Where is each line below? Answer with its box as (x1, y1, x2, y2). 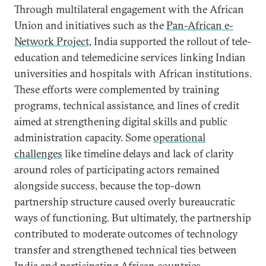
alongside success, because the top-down (14, 179, 201, 192)
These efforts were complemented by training (14, 83, 219, 96)
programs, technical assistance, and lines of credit (14, 99, 239, 112)
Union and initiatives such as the (14, 18, 166, 32)
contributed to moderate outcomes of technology (14, 227, 238, 240)
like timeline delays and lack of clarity (62, 147, 234, 160)
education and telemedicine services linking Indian (14, 50, 246, 64)
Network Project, (14, 34, 91, 48)
